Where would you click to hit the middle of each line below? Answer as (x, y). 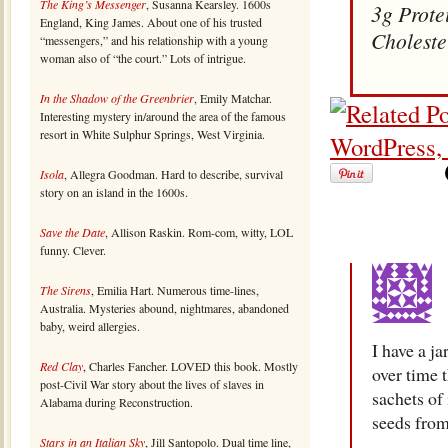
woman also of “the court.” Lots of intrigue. (143, 58)
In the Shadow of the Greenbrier (117, 98)
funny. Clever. (73, 250)
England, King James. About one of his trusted (151, 22)
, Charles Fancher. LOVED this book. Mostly (190, 366)
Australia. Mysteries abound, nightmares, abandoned (164, 308)
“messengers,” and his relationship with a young (154, 40)
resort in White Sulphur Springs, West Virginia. (152, 134)
